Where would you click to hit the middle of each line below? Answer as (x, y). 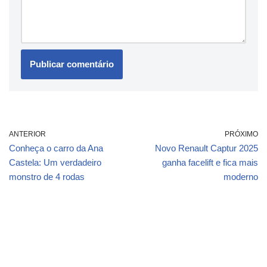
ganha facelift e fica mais (210, 162)
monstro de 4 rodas (47, 176)
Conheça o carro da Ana (56, 148)
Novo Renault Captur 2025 (207, 148)
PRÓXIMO (241, 134)
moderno (241, 176)
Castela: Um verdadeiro (55, 162)
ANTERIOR (27, 134)
